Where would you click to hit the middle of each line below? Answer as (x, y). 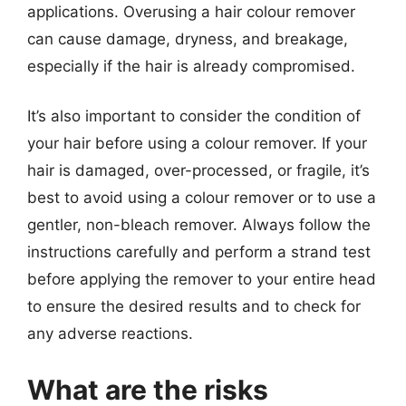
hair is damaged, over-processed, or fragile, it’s (198, 170)
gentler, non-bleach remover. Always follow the (199, 225)
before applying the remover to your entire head (202, 279)
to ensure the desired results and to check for (194, 306)
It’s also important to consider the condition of (194, 116)
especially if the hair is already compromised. (191, 66)
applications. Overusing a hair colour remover (191, 11)
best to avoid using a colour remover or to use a (202, 198)
